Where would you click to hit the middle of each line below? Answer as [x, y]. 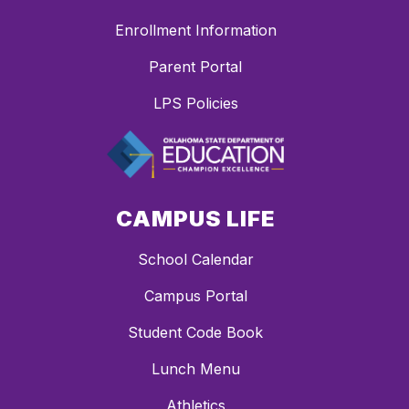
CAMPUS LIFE [195, 218]
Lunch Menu [195, 368]
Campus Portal [195, 295]
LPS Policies [195, 104]
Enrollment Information [195, 31]
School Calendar [195, 259]
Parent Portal [195, 67]
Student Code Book [195, 332]
